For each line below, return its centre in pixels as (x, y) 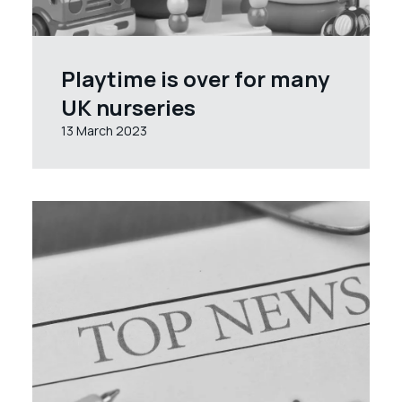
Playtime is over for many (195, 79)
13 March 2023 (104, 131)
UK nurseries (128, 107)
